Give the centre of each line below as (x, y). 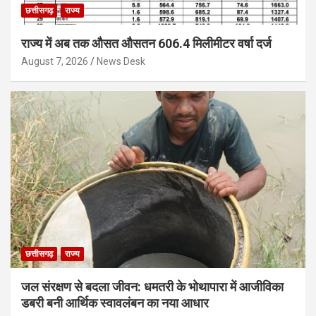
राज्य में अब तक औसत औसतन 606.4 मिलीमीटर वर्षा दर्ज (146, 44)
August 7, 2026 (55, 62)
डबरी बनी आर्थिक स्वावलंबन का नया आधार (115, 303)
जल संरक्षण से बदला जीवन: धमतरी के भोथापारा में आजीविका (152, 286)
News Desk (121, 62)
